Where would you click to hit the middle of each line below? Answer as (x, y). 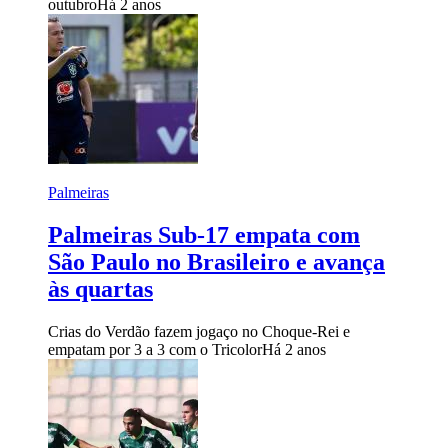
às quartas (100, 289)
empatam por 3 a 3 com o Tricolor (155, 350)
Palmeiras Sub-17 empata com (204, 235)
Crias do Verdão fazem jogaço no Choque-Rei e (199, 332)
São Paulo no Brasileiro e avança (216, 262)
